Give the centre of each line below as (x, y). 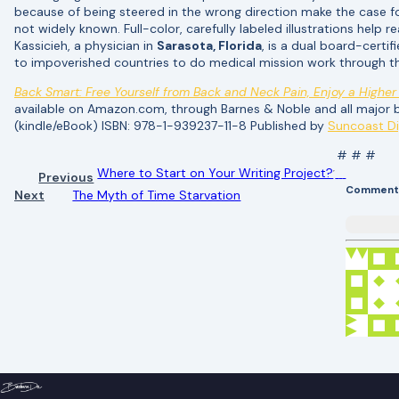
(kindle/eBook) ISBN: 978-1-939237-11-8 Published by (171, 125)
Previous (66, 177)
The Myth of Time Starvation (157, 195)
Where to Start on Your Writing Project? (216, 172)
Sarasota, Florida (209, 45)
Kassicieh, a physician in (85, 45)
